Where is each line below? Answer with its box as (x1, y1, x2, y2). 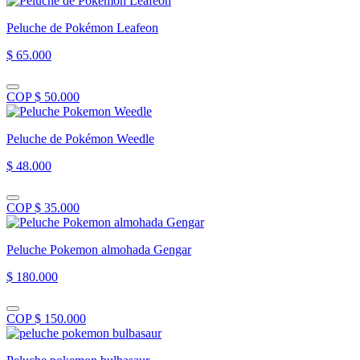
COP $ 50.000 (6, 89, 80, 104)
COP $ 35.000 (6, 200, 80, 215)
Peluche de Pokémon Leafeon (6, 20, 158, 35)
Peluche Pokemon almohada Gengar (6, 242, 191, 256)
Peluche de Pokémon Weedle (6, 131, 154, 145)
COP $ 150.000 (6, 311, 86, 325)
